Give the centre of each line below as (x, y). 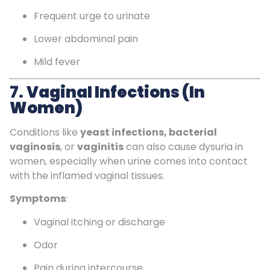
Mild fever (57, 62)
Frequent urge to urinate (92, 16)
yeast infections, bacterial (149, 132)
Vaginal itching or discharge (99, 222)
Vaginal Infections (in (116, 92)
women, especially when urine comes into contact (129, 161)
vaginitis (100, 146)
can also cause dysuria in (183, 146)
